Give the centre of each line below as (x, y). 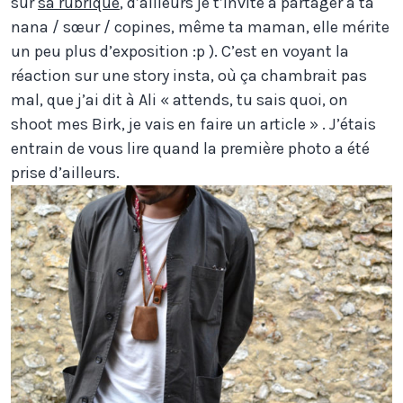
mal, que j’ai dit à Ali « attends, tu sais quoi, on (179, 99)
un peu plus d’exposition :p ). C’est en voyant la (180, 51)
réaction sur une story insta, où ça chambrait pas (189, 75)
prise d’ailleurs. (65, 172)
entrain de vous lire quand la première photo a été (190, 148)
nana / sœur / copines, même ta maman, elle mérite (200, 27)
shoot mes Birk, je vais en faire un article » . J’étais (193, 124)
